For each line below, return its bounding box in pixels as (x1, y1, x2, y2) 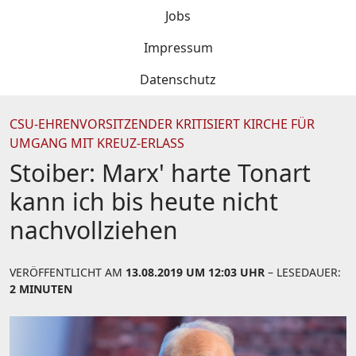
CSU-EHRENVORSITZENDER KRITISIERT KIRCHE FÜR (10, 115, 315, 133)
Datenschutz (140, 71, 216, 88)
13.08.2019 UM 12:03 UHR (126, 265, 265, 280)
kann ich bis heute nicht (10, 185, 278, 218)
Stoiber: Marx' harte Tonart (10, 157, 311, 189)
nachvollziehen (10, 214, 178, 246)
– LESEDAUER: (265, 265, 341, 280)
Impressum (143, 39, 213, 56)
